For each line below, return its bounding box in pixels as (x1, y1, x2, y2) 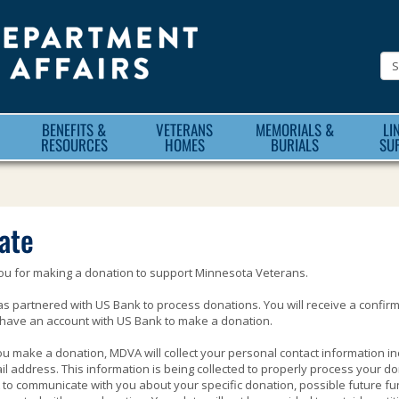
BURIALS (271, 134, 319, 156)
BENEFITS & (42, 118, 106, 141)
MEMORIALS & (256, 118, 334, 141)
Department (208, 27, 378, 67)
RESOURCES (40, 134, 108, 156)
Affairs (208, 123, 297, 163)
